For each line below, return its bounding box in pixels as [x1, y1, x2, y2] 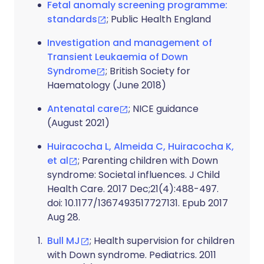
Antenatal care [47, 102, 119, 115]
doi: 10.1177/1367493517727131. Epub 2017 [47, 196, 228, 210]
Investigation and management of [47, 36, 212, 49]
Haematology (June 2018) [47, 78, 166, 92]
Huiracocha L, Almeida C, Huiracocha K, [47, 140, 234, 153]
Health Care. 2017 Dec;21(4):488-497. [47, 182, 219, 196]
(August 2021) [47, 116, 110, 130]
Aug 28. [47, 210, 80, 224]
